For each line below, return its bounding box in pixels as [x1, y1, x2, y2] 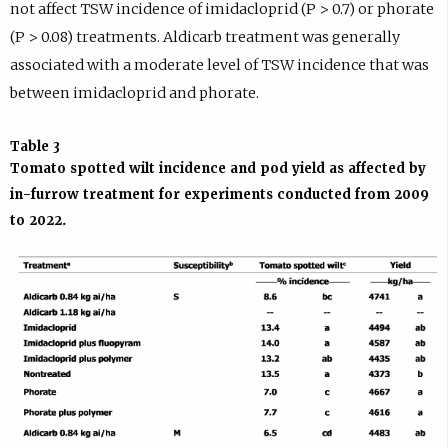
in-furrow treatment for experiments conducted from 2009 [9, 186, 429, 204]
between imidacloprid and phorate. [9, 84, 259, 103]
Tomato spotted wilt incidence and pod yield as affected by [9, 160, 426, 178]
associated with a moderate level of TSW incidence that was [9, 56, 429, 75]
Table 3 [9, 138, 60, 156]
